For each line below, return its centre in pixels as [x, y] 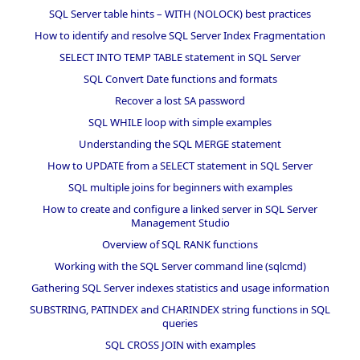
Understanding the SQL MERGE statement [180, 143]
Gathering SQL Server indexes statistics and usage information [180, 287]
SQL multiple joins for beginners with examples [180, 187]
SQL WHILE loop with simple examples [180, 122]
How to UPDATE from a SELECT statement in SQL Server [180, 165]
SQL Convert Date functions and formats [180, 78]
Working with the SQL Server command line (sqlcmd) [180, 266]
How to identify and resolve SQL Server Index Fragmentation [180, 35]
